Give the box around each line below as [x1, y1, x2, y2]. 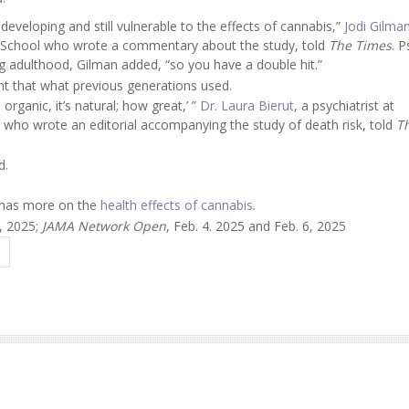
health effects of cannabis [100, 196, 253, 215]
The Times [329, 37, 392, 55]
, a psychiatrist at [294, 97, 394, 115]
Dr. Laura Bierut [200, 97, 294, 115]
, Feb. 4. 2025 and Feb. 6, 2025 [166, 216, 346, 235]
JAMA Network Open [42, 216, 166, 235]
